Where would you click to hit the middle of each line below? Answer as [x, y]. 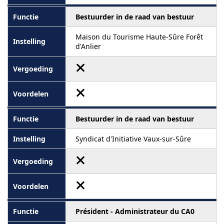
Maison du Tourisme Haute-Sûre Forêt [139, 36]
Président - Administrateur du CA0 [135, 211]
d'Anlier [88, 46]
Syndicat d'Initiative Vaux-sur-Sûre [133, 138]
